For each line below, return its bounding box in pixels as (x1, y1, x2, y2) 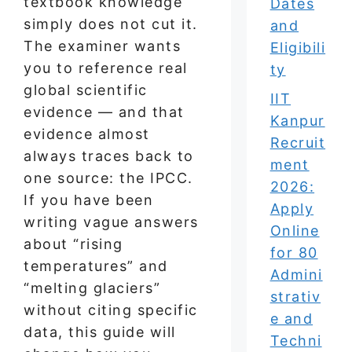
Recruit (269, 134, 326, 151)
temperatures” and (24, 257, 168, 274)
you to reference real (24, 59, 188, 76)
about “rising (24, 235, 123, 252)
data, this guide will (24, 323, 176, 340)
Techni (269, 332, 322, 349)
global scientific (24, 81, 148, 98)
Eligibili (269, 39, 326, 56)
